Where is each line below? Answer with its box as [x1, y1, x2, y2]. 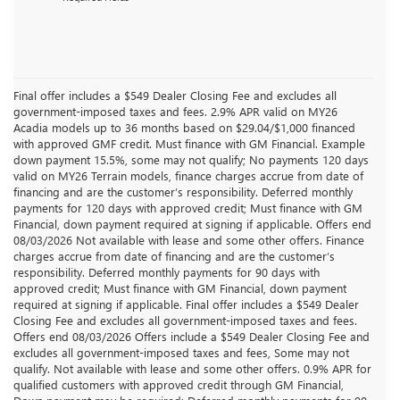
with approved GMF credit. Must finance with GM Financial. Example [13, 135, 365, 151]
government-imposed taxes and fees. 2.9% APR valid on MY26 [13, 103, 337, 119]
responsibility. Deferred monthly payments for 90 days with [13, 263, 320, 279]
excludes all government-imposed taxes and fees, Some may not [13, 344, 349, 360]
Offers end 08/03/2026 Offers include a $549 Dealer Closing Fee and [13, 328, 370, 344]
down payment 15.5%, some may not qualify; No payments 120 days [13, 151, 369, 167]
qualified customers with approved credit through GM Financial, [13, 376, 344, 392]
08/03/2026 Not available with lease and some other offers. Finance [13, 231, 364, 247]
